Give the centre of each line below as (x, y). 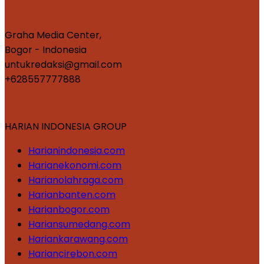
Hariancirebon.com (73, 253)
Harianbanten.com (72, 194)
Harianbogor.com (69, 209)
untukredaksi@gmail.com (63, 64)
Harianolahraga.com (76, 180)
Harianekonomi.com (75, 165)
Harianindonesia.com (77, 150)
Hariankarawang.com (78, 239)
